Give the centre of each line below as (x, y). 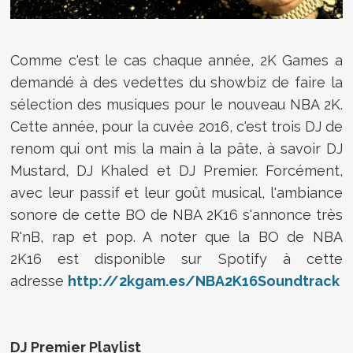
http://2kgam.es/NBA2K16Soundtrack (204, 281)
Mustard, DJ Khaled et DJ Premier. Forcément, (176, 170)
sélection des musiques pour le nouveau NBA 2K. (176, 104)
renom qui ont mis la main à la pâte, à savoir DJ (176, 148)
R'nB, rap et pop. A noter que (124, 236)
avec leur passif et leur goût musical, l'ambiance (176, 192)
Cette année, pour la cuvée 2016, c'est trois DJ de (176, 126)
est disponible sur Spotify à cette (192, 258)
